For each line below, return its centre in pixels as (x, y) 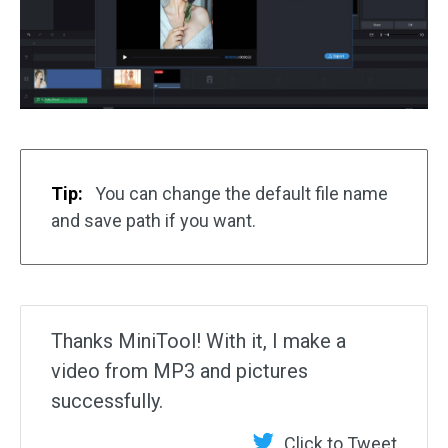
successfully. (107, 400)
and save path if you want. (153, 220)
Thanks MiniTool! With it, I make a (198, 340)
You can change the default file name (239, 193)
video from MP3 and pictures (179, 370)
